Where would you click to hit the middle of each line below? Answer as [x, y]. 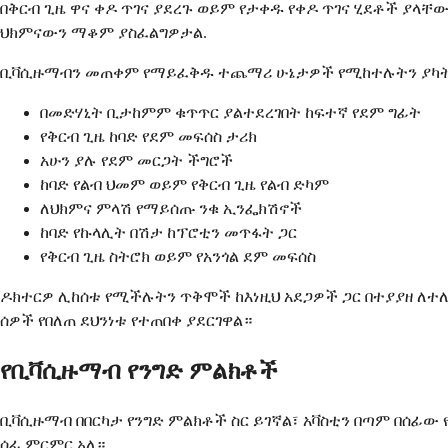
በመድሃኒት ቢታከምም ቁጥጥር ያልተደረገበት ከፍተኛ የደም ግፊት [230, 112]
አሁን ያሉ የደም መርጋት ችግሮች [136, 160]
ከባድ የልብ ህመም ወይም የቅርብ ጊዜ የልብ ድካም [184, 184]
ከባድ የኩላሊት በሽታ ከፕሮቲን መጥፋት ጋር [168, 232]
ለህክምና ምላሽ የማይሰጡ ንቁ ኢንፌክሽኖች [171, 208]
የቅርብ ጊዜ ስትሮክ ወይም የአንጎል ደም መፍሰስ [178, 256]
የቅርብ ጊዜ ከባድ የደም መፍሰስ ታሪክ [148, 136]
